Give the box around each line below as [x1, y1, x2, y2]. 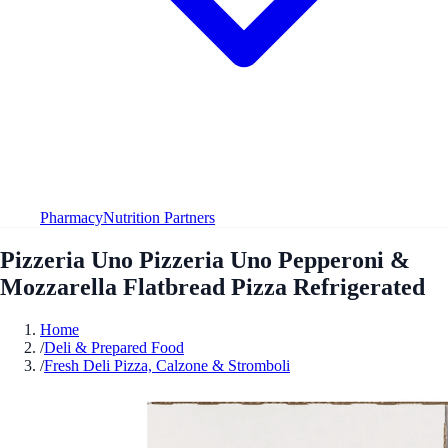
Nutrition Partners [103, 208, 215, 226]
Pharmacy [40, 208, 103, 226]
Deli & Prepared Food [44, 338, 184, 356]
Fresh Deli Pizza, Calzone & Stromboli [44, 356, 290, 374]
